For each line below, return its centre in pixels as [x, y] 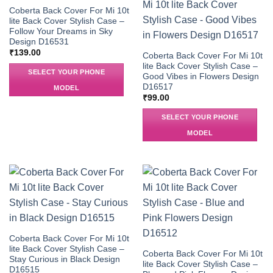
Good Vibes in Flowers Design [200, 76]
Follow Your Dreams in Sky [61, 31]
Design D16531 [39, 41]
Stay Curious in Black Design [64, 259]
